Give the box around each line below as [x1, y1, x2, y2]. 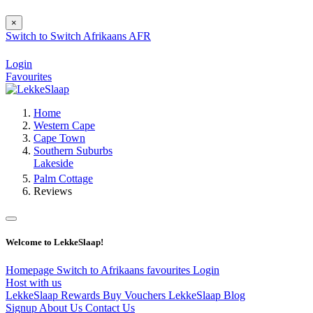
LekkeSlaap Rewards [6, 289, 103, 301]
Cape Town [34, 132, 85, 145]
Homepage [6, 263, 57, 276]
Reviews [34, 185, 72, 198]
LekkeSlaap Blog [168, 289, 245, 301]
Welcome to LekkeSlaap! [6, 237, 103, 248]
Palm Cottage [34, 173, 93, 185]
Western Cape [34, 119, 95, 132]
